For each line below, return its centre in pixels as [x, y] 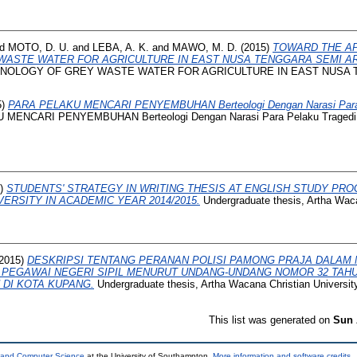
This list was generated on [271, 320]
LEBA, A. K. [121, 47]
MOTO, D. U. [39, 47]
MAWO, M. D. [205, 47]
